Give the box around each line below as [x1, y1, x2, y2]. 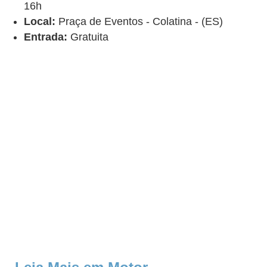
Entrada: [24, 31, 67, 44]
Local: [24, 15, 55, 28]
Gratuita [67, 31, 108, 44]
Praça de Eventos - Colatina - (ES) [55, 15, 223, 28]
